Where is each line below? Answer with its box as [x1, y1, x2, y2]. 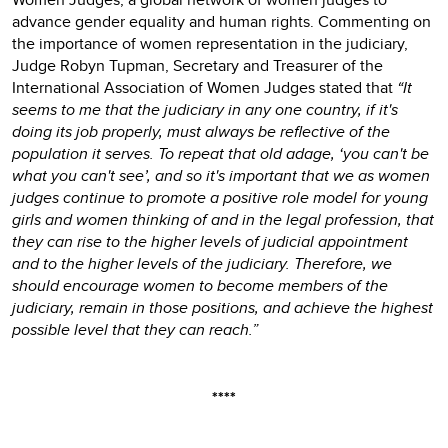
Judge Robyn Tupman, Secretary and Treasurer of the [12, 53, 383, 77]
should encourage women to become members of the [12, 273, 388, 297]
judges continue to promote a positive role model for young [12, 185, 428, 209]
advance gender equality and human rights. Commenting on [12, 9, 431, 33]
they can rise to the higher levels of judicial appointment [12, 229, 408, 253]
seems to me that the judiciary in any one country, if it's [12, 97, 398, 121]
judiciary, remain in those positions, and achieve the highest [12, 295, 433, 319]
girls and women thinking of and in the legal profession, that [12, 207, 434, 231]
